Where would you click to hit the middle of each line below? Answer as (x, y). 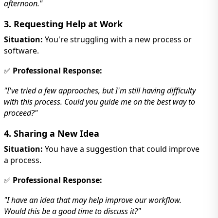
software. (21, 50)
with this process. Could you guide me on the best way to (100, 101)
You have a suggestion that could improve (121, 149)
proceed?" (21, 113)
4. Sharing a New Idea (52, 133)
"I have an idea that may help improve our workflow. (93, 200)
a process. (23, 160)
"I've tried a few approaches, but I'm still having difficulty (100, 90)
